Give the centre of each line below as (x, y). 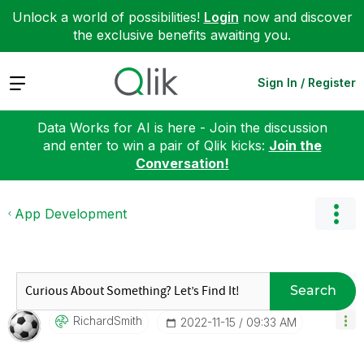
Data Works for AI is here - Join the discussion (182, 127)
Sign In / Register (307, 82)
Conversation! (182, 163)
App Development (71, 213)
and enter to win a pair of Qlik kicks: (156, 145)
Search (313, 290)
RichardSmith (108, 320)
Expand (31, 82)
